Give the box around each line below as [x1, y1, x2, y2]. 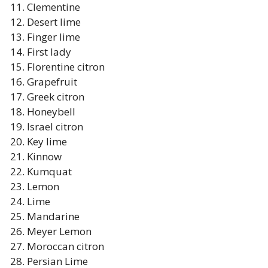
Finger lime [26, 30, 80, 44]
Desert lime [26, 15, 81, 29]
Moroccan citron [26, 239, 104, 254]
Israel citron [26, 120, 83, 134]
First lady [26, 45, 71, 59]
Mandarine [26, 209, 80, 224]
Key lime [26, 135, 67, 149]
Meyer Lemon [26, 224, 92, 239]
